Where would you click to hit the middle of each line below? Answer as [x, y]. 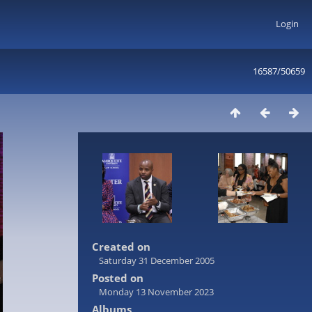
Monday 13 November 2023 [156, 292]
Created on [121, 247]
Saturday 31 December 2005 [157, 260]
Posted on [118, 278]
